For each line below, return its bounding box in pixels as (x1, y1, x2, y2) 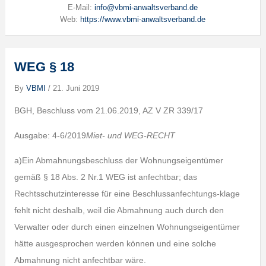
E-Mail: (67, 3, 94, 12)
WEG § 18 (14, 59, 74, 75)
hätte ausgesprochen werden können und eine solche (14, 239, 216, 249)
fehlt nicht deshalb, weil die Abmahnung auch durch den (14, 205, 224, 216)
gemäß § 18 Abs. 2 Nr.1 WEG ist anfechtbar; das (14, 172, 197, 182)
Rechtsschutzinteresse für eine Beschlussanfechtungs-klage (14, 189, 240, 199)
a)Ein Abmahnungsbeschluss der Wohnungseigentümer (14, 156, 223, 166)
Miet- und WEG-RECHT (85, 131, 175, 141)
